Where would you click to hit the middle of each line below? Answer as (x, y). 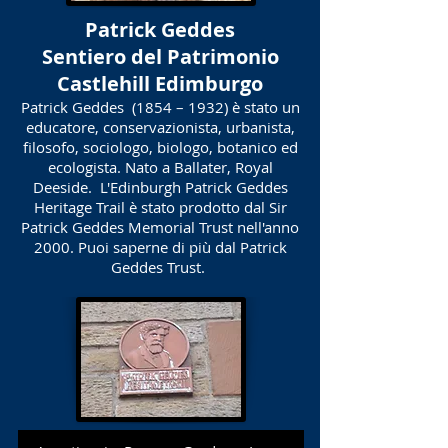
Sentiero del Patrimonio (160, 56)
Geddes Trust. (158, 267)
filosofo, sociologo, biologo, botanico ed (160, 147)
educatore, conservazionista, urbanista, (160, 127)
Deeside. (62, 187)
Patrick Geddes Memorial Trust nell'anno (160, 227)
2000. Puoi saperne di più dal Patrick (160, 247)
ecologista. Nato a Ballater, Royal (160, 167)
